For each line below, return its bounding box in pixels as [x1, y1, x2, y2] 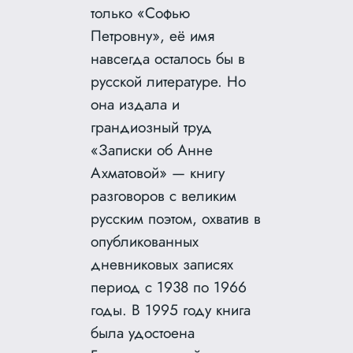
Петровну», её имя [91, 24, 215, 46]
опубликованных [91, 229, 199, 252]
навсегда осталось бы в [91, 46, 246, 69]
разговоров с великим [91, 184, 237, 206]
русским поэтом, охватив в [91, 206, 262, 229]
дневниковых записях [91, 252, 234, 275]
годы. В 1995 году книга [91, 298, 251, 321]
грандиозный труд [91, 115, 213, 138]
